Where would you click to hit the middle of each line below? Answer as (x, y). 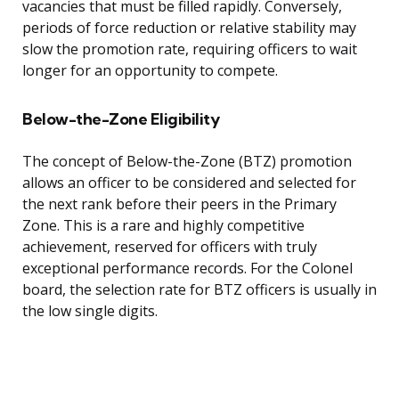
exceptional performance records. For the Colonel (187, 269)
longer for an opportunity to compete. (150, 71)
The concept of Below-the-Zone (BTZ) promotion (187, 162)
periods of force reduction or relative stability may (189, 28)
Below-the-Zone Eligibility (121, 119)
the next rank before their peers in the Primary (179, 204)
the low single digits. (90, 311)
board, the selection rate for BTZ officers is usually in (199, 290)
